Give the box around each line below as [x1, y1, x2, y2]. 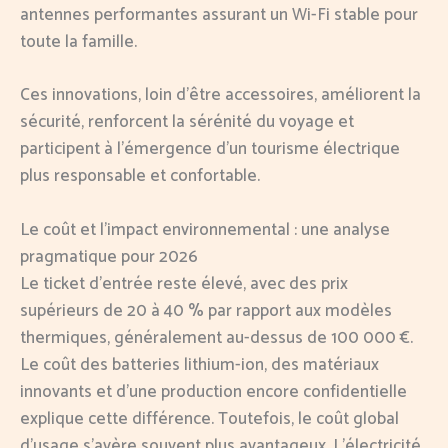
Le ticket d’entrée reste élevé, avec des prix [20, 270, 348, 299]
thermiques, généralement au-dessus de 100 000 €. [20, 324, 413, 353]
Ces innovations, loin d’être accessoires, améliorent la [20, 80, 421, 109]
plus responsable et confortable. [20, 161, 260, 190]
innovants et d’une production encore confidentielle [20, 378, 407, 407]
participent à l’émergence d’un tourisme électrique [20, 134, 400, 163]
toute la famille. [20, 28, 137, 57]
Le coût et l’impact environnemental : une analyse [20, 216, 390, 245]
